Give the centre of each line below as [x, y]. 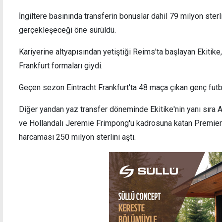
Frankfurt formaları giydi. [61, 65]
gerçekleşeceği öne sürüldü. [67, 30]
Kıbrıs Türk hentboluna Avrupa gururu [82, 61]
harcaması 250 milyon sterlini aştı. [77, 137]
